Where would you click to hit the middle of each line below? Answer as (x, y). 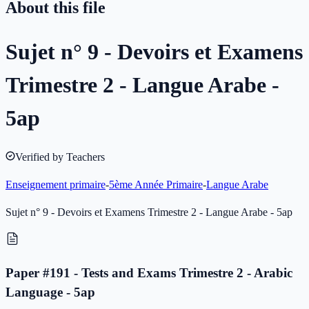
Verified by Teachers (60, 157)
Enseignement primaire (56, 185)
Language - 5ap (50, 292)
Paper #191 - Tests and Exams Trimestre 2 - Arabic (149, 272)
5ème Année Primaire (156, 185)
